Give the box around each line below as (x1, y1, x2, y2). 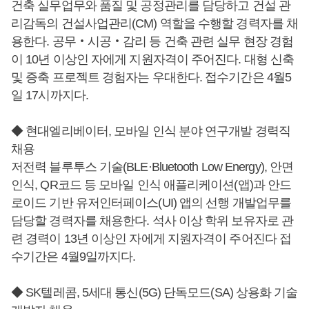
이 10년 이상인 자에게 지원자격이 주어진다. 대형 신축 (11, 52, 295, 67)
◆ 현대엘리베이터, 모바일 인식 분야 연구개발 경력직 (11, 124, 290, 139)
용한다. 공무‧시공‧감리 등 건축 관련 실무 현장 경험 (11, 34, 294, 49)
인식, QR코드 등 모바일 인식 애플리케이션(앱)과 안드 (11, 178, 292, 192)
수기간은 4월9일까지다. (11, 250, 136, 264)
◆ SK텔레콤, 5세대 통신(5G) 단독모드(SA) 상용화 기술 (11, 286, 298, 300)
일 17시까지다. (11, 88, 88, 103)
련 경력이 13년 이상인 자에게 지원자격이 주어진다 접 (11, 232, 292, 246)
